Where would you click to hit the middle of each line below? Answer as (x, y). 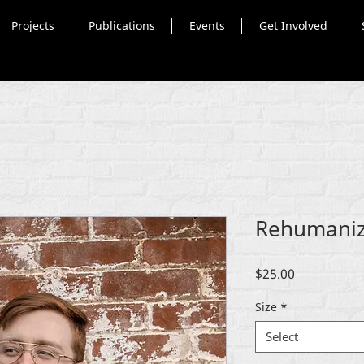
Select (282, 336)
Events (207, 26)
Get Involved (293, 26)
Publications (121, 26)
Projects (32, 26)
